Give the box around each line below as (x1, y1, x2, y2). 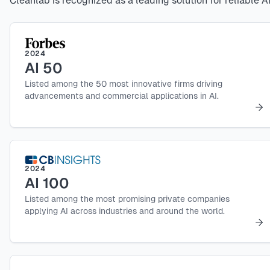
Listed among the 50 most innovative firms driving (25, 78, 222, 89)
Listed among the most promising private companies (25, 193, 230, 204)
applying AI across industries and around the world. (25, 206, 225, 216)
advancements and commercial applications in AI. (25, 90, 219, 101)
